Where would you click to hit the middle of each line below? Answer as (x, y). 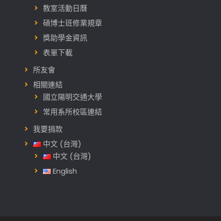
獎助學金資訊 (65, 37)
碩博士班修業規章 (72, 23)
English (65, 171)
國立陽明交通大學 (72, 97)
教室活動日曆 (65, 8)
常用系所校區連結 (72, 111)
